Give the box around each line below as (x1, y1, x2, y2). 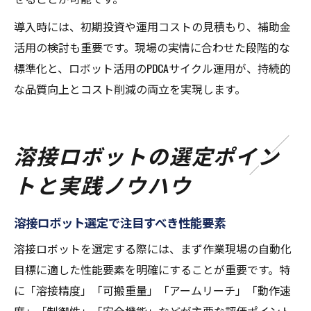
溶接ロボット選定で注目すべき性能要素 (14, 213, 226, 232)
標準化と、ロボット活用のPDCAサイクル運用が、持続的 (14, 60, 291, 77)
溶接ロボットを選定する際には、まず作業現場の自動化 (14, 240, 292, 258)
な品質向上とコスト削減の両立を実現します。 (14, 81, 246, 98)
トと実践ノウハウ (14, 169, 192, 201)
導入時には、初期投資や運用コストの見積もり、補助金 (14, 18, 291, 35)
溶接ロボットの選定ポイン (14, 140, 280, 171)
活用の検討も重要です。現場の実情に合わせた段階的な (14, 39, 290, 56)
